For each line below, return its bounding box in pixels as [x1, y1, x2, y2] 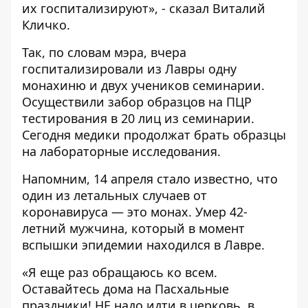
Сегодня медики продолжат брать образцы [22, 126, 286, 144]
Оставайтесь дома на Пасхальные [22, 280, 229, 298]
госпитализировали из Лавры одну [22, 60, 236, 78]
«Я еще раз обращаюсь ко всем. [22, 264, 217, 281]
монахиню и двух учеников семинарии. [22, 77, 265, 94]
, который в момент [124, 220, 245, 237]
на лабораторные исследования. [22, 143, 221, 160]
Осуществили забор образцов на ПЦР [22, 93, 252, 111]
